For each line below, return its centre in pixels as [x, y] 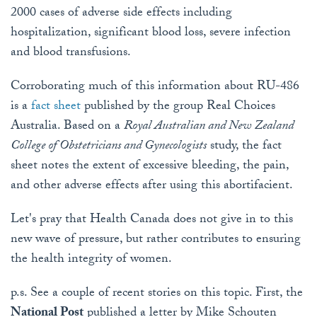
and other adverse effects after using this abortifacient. [152, 187]
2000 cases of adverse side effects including [121, 14]
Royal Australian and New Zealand [209, 127]
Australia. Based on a [67, 127]
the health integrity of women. [91, 260]
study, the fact [244, 147]
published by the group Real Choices [178, 108]
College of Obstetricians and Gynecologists [109, 147]
